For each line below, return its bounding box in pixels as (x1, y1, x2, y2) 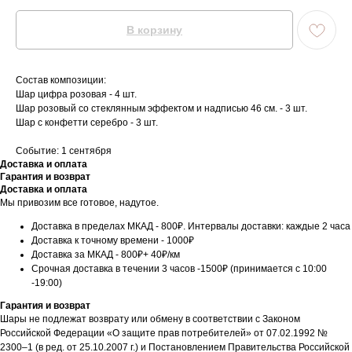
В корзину (126, 24, 182, 37)
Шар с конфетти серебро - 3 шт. (16, 117, 158, 129)
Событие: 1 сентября (16, 145, 112, 157)
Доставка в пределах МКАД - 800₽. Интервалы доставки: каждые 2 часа (31, 221, 350, 233)
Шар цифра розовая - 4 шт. (16, 89, 137, 101)
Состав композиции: (16, 75, 106, 86)
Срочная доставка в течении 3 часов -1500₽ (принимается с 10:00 (31, 263, 327, 275)
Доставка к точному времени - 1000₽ (31, 235, 194, 247)
